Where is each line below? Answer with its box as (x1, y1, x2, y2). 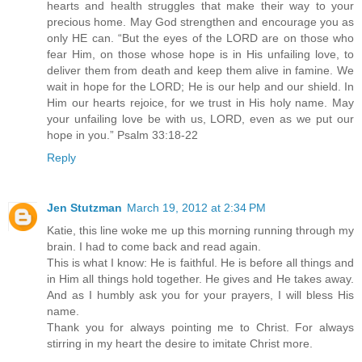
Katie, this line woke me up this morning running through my (47, 224, 354, 238)
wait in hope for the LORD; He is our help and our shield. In (47, 80, 354, 94)
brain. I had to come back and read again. (47, 240, 261, 254)
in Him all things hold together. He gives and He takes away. (47, 272, 354, 286)
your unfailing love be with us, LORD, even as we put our (47, 112, 354, 126)
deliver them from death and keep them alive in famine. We (47, 64, 354, 78)
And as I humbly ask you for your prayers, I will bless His (47, 288, 354, 302)
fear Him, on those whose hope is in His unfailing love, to (47, 48, 354, 61)
